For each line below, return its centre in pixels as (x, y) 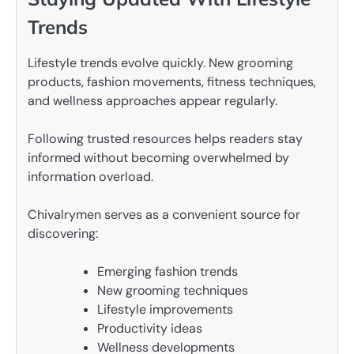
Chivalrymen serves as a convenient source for (164, 215)
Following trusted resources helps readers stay (165, 139)
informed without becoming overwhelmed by (158, 158)
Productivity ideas (150, 329)
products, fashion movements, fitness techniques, (172, 82)
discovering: (63, 234)
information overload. (90, 177)
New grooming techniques (173, 291)
